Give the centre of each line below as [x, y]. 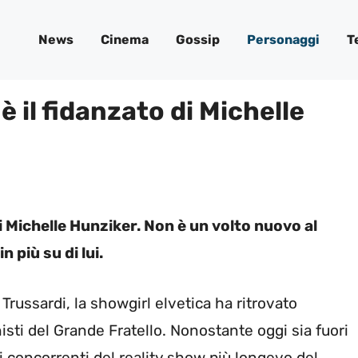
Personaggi [283, 40]
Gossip [198, 40]
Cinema [125, 40]
